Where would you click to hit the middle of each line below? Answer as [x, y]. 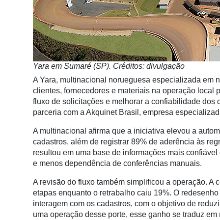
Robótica [20, 207]
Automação [24, 185]
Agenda [18, 126]
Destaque [21, 30]
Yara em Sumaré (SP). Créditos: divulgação [109, 66]
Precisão [19, 166]
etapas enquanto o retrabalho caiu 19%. [103, 193]
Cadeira [18, 89]
